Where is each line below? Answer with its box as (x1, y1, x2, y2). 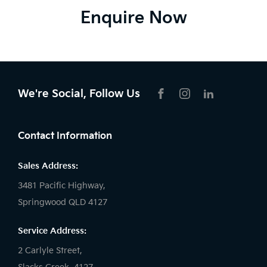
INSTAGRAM (179, 100, 243, 113)
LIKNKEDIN (203, 100, 260, 113)
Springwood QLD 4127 (18, 197, 107, 208)
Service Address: (18, 226, 86, 237)
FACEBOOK (155, 100, 215, 113)
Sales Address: (18, 161, 78, 172)
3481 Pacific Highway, (18, 181, 105, 191)
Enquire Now (80, 8, 187, 29)
